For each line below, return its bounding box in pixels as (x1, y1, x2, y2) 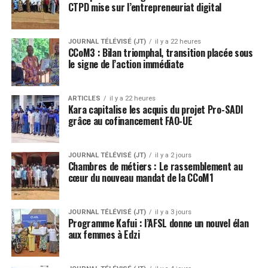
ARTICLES (68, 94, 100, 102)
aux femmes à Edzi (68, 227, 140, 242)
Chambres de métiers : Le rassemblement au (68, 159, 243, 173)
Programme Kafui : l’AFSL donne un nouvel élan (68, 215, 249, 230)
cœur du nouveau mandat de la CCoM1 (68, 170, 214, 185)
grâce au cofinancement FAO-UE (68, 113, 193, 128)
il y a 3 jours (154, 208, 191, 216)
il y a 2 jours (154, 151, 191, 159)
